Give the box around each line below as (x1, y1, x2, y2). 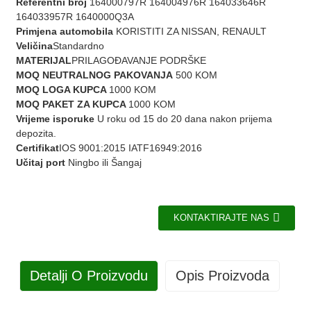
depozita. (15, 128, 56, 139)
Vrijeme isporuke (15, 113, 94, 124)
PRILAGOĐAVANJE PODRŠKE (71, 55, 206, 66)
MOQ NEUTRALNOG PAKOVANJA (15, 69, 173, 81)
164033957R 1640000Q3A (15, 11, 134, 22)
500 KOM (172, 69, 217, 81)
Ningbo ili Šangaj (65, 157, 142, 168)
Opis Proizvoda (175, 268, 269, 283)
